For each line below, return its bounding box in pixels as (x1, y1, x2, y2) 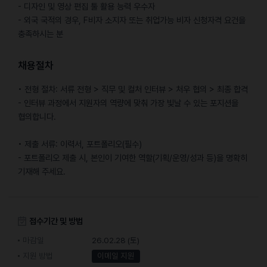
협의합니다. (17, 111, 56, 122)
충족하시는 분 (17, 29, 63, 39)
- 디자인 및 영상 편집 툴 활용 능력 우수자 (17, 1, 155, 12)
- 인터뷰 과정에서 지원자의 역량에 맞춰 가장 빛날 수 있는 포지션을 (17, 97, 238, 108)
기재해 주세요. (17, 166, 66, 176)
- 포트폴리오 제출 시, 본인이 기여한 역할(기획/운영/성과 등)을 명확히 (17, 152, 247, 163)
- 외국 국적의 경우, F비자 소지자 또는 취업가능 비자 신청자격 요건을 (17, 15, 246, 26)
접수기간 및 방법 (29, 215, 83, 226)
